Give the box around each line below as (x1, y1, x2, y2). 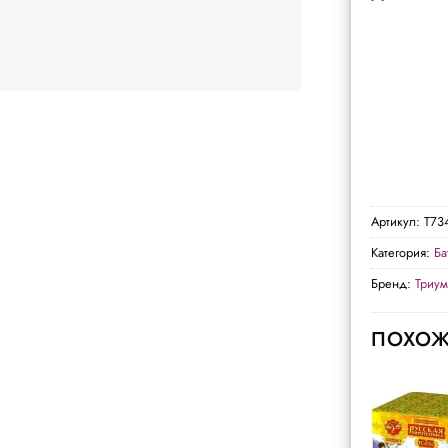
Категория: (371, 242, 434, 262)
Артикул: (371, 211, 424, 231)
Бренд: (371, 273, 415, 293)
